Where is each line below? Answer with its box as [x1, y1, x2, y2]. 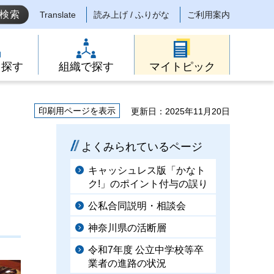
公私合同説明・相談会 [88, 201, 186, 211]
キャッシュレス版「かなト [88, 165, 206, 176]
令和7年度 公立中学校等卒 [88, 245, 204, 255]
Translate [40, 10, 76, 20]
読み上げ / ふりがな [94, 10, 169, 20]
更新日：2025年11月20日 [131, 106, 230, 116]
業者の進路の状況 [88, 258, 166, 268]
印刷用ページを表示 [39, 106, 116, 116]
